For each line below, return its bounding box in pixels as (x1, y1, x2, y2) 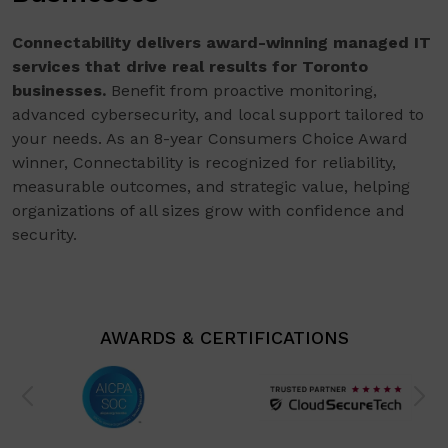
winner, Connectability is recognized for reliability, (12, 153, 396, 173)
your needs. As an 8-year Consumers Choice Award (12, 129, 408, 149)
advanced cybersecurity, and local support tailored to (12, 105, 424, 125)
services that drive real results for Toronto (12, 57, 368, 77)
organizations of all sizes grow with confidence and (12, 201, 405, 221)
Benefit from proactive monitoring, (106, 81, 377, 101)
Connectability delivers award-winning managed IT (12, 33, 431, 53)
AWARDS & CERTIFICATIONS (99, 327, 349, 349)
